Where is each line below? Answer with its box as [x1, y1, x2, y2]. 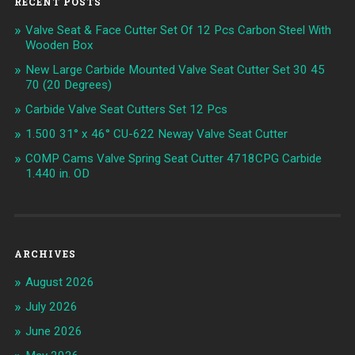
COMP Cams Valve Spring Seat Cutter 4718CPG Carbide [25, 151, 322, 166]
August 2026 [25, 275, 94, 290]
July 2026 [25, 300, 78, 315]
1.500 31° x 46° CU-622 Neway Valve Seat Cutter [25, 127, 288, 142]
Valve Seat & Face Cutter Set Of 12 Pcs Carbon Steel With [25, 23, 331, 38]
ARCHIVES [13, 247, 76, 261]
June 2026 [25, 324, 82, 339]
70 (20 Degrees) [25, 78, 112, 93]
